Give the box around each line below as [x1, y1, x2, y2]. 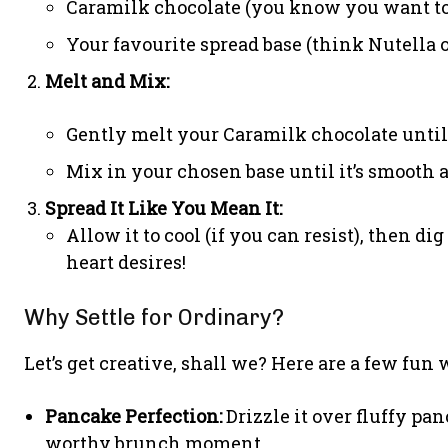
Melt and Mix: [45, 69, 169, 93]
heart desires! [66, 250, 186, 274]
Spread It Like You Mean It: [45, 196, 282, 220]
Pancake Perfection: [45, 404, 222, 428]
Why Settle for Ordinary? [24, 304, 284, 331]
